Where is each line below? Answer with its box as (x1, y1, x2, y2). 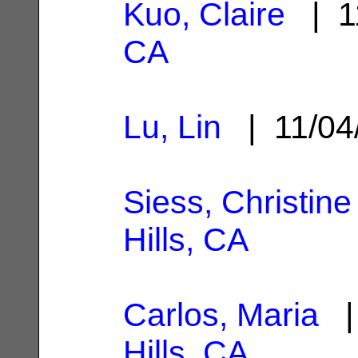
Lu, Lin (123, 108, 221, 145)
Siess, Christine (123, 183, 352, 221)
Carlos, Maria (123, 296, 319, 333)
